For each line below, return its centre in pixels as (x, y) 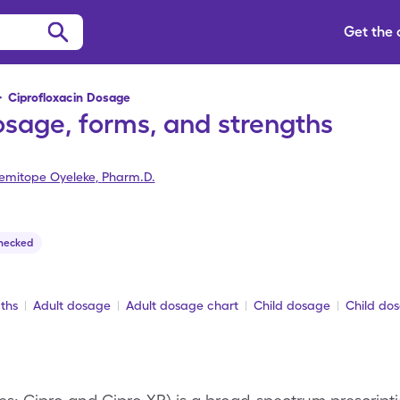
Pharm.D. (128, 177)
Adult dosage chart (182, 305)
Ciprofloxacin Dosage (69, 97)
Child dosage (292, 305)
